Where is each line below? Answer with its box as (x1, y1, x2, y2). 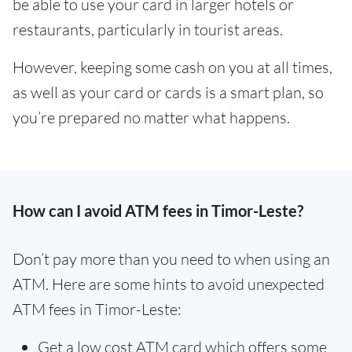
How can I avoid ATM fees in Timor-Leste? (13, 200, 303, 220)
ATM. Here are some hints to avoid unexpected (13, 273, 324, 294)
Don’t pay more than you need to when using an (13, 248, 330, 269)
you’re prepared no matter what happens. (13, 107, 290, 127)
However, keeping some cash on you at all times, (13, 57, 332, 77)
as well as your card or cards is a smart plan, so (13, 82, 324, 102)
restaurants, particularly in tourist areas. (13, 19, 283, 39)
